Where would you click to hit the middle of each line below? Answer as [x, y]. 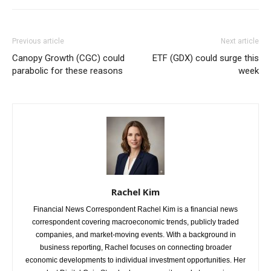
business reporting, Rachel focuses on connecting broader [135, 247]
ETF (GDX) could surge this [206, 58]
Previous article [38, 41]
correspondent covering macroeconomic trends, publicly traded [135, 222]
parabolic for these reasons [67, 70]
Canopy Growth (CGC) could [68, 58]
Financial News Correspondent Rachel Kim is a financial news [135, 209]
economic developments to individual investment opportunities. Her [135, 260]
